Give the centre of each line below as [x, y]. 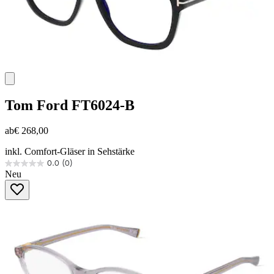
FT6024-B [103, 105]
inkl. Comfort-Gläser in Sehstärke [70, 152]
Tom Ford [36, 105]
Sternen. [21, 201]
